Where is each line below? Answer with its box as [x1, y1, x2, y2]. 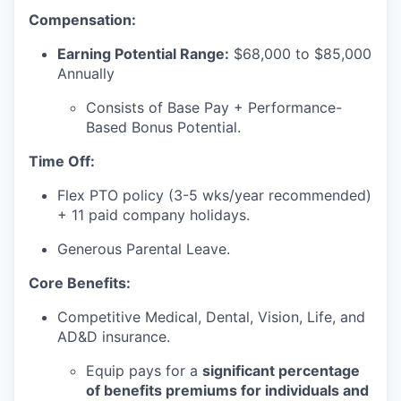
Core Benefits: [29, 274, 131, 292]
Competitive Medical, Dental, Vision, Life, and [57, 308, 365, 326]
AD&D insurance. [57, 328, 170, 346]
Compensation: [29, 11, 136, 29]
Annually [57, 64, 115, 82]
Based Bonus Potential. [86, 118, 241, 136]
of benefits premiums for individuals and [86, 381, 369, 399]
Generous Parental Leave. [57, 240, 230, 258]
